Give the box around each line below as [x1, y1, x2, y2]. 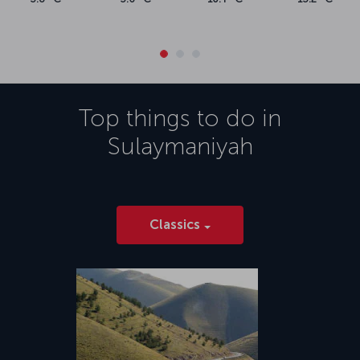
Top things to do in [79, 103, 281, 133]
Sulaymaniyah [107, 131, 253, 161]
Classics [149, 216, 200, 232]
